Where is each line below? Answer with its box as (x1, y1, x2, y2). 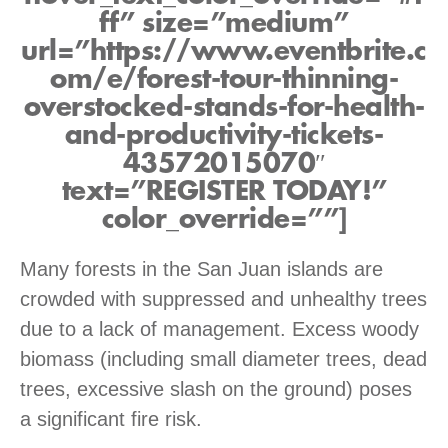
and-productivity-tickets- (64, 122, 384, 149)
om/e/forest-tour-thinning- (50, 66, 398, 93)
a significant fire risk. (20, 407, 202, 430)
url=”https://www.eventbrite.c (21, 38, 427, 65)
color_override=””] (101, 206, 347, 233)
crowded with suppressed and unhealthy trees (20, 287, 427, 310)
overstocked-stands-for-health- (23, 94, 425, 121)
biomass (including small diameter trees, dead (20, 347, 427, 370)
